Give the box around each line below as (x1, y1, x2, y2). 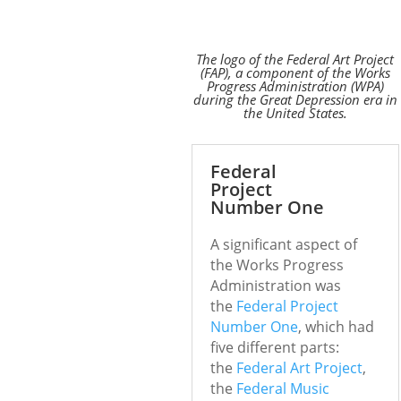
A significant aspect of (209, 235, 357, 255)
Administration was (209, 276, 341, 296)
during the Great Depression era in (192, 90, 397, 108)
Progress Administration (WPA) (206, 76, 384, 95)
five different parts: (209, 337, 339, 358)
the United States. (243, 103, 347, 122)
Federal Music (235, 379, 329, 399)
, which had (297, 317, 374, 337)
